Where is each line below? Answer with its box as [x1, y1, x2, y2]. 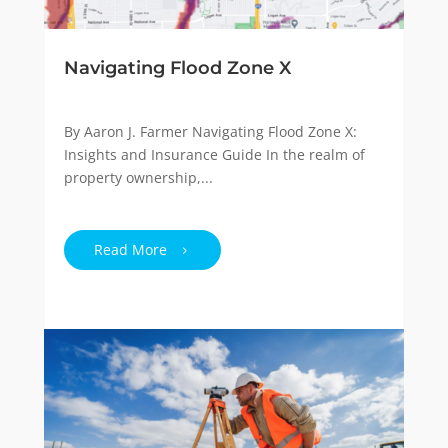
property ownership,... [63, 167, 213, 187]
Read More [93, 239, 167, 259]
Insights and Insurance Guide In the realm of [63, 144, 365, 164]
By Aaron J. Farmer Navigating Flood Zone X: [63, 121, 357, 141]
